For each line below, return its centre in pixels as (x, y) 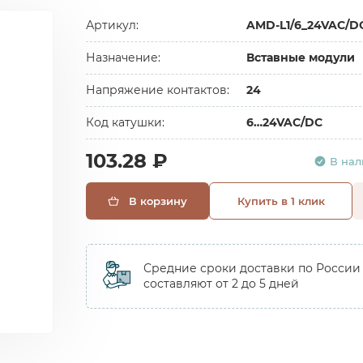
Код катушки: (125, 122)
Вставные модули (300, 58)
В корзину (158, 201)
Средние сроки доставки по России (252, 268)
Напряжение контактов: (158, 90)
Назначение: (123, 58)
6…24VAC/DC (284, 122)
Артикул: (112, 25)
